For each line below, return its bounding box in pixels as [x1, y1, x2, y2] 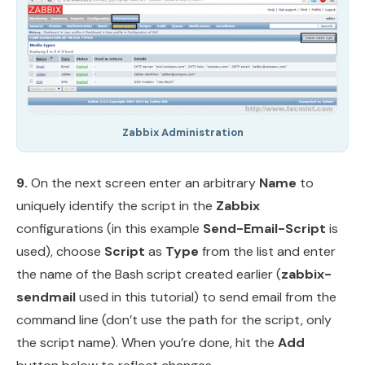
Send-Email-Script [203, 220, 326, 238]
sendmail [16, 288, 76, 306]
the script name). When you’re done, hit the [16, 334, 278, 352]
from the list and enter [199, 243, 336, 261]
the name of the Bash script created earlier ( [16, 266, 281, 284]
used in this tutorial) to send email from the [76, 288, 336, 306]
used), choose [16, 243, 104, 261]
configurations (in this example [16, 220, 203, 238]
